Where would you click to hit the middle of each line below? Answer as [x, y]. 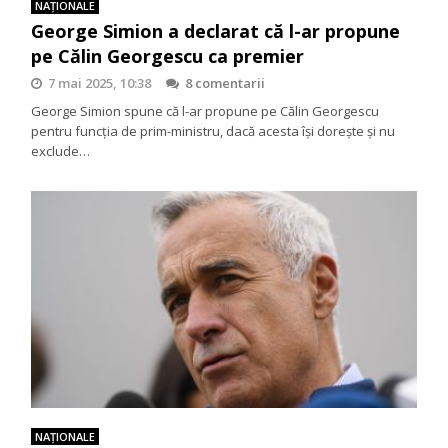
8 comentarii [225, 82]
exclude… [61, 150]
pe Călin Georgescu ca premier [168, 55]
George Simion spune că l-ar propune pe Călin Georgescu [205, 110]
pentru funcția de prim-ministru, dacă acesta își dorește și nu [213, 130]
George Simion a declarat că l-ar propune [216, 30]
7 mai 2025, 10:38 [100, 82]
